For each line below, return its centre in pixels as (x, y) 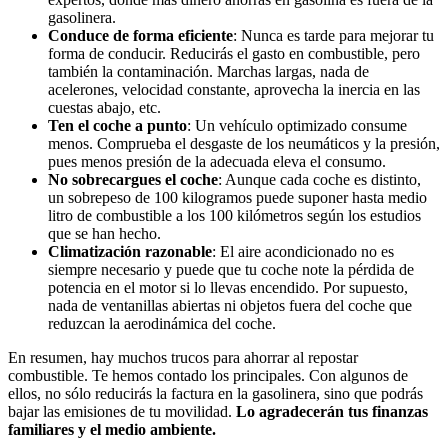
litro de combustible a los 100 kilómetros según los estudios (234, 216)
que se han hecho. (104, 234)
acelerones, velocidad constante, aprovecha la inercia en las (234, 90)
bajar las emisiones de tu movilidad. (122, 412)
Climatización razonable (130, 252)
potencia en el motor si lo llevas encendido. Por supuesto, (228, 288)
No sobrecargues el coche (133, 180)
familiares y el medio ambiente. (112, 430)
